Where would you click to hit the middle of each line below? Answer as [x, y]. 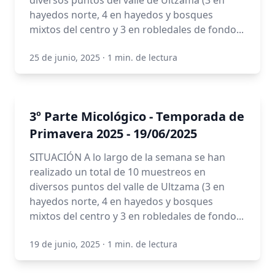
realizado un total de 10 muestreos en [118, 172]
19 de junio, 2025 [65, 244]
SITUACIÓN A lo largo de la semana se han [127, 157]
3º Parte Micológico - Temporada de [137, 116]
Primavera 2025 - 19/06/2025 [113, 134]
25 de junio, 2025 [65, 57]
